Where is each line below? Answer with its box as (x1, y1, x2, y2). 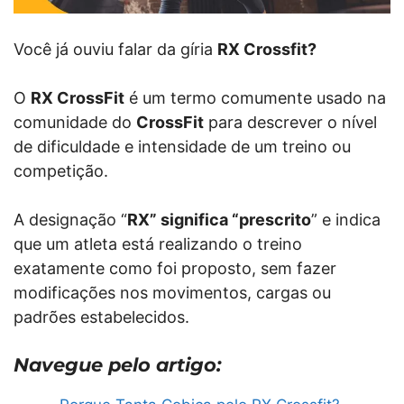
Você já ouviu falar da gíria (14, 39, 217, 59)
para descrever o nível (204, 112, 377, 132)
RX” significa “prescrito (127, 209, 311, 229)
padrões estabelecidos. (14, 307, 189, 326)
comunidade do (14, 112, 136, 132)
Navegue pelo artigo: (14, 353, 222, 376)
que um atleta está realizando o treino (14, 234, 302, 253)
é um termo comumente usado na (124, 87, 386, 107)
